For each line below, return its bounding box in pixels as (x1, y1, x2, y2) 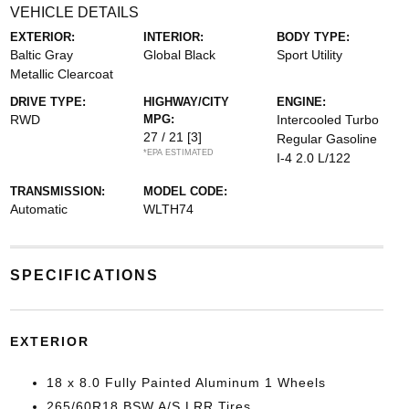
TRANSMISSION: (9, 184, 105, 198)
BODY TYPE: (277, 30, 351, 44)
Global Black (142, 47, 215, 62)
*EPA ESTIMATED (142, 148, 214, 157)
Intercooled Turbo (277, 112, 380, 127)
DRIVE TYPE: (9, 95, 86, 109)
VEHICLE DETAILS (9, 5, 139, 20)
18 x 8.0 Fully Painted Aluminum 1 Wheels (46, 375, 326, 390)
